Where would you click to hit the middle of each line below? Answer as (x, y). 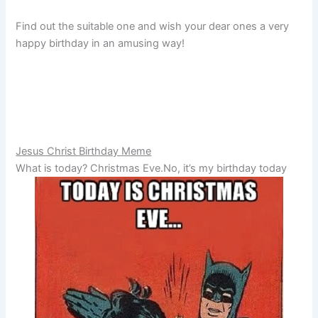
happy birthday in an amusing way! (100, 43)
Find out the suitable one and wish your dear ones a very (153, 26)
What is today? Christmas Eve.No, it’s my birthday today (152, 168)
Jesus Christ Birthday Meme (84, 151)
